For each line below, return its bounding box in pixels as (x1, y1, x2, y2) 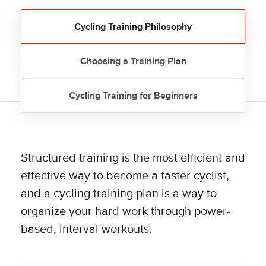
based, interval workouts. (20, 222, 152, 237)
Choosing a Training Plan (80, 55, 186, 68)
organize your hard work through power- (20, 204, 230, 219)
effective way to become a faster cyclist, (20, 169, 229, 183)
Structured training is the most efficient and (20, 151, 245, 166)
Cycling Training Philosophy (74, 21, 192, 33)
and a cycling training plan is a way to (20, 186, 217, 201)
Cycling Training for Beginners (68, 90, 198, 102)
